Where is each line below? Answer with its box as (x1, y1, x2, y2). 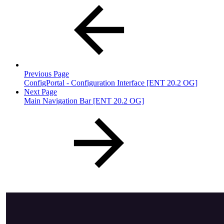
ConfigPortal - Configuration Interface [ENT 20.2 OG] (24, 78, 197, 87)
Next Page (24, 87, 57, 96)
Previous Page (24, 69, 69, 78)
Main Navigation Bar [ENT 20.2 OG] (24, 96, 144, 105)
